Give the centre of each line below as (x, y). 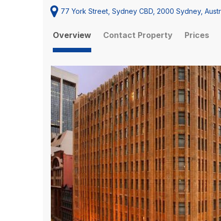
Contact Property (138, 35)
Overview (72, 35)
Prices (197, 35)
